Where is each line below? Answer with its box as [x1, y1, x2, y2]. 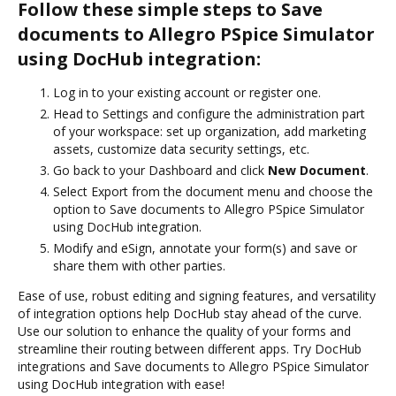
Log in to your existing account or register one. [53, 83, 321, 101]
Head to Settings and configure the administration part [53, 104, 365, 122]
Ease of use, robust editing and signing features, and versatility [18, 286, 376, 304]
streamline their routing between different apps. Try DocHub [18, 339, 362, 357]
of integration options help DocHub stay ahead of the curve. [18, 304, 362, 322]
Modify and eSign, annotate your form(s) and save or [53, 239, 357, 256]
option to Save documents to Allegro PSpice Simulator [53, 200, 364, 217]
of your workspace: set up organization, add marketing [53, 122, 366, 140]
